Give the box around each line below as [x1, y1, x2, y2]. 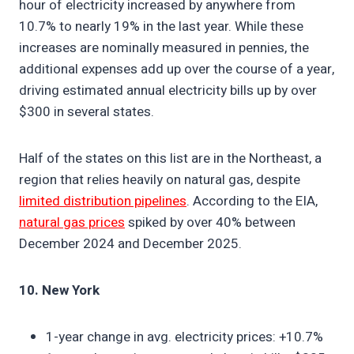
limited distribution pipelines [19, 191, 186, 212]
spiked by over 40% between [125, 213, 296, 233]
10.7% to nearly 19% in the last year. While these [19, 17, 303, 37]
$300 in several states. [19, 102, 157, 122]
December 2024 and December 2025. [19, 234, 242, 254]
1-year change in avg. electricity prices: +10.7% [46, 327, 323, 348]
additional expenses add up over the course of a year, [19, 59, 334, 80]
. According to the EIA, [186, 191, 318, 212]
